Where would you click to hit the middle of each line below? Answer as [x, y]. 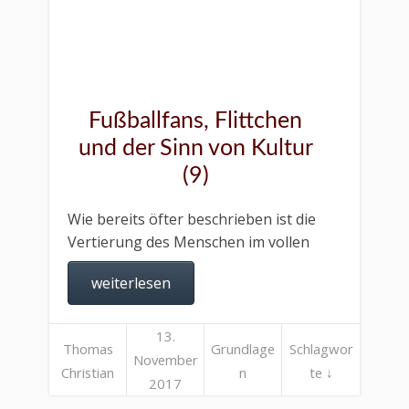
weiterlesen [131, 283]
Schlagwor [321, 349]
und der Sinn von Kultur [195, 148]
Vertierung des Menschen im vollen [189, 242]
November [165, 360]
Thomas [88, 349]
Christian [88, 372]
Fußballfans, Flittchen [195, 121]
